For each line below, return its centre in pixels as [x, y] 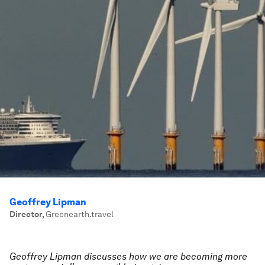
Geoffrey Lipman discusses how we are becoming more [128, 256]
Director [26, 214]
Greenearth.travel [80, 214]
